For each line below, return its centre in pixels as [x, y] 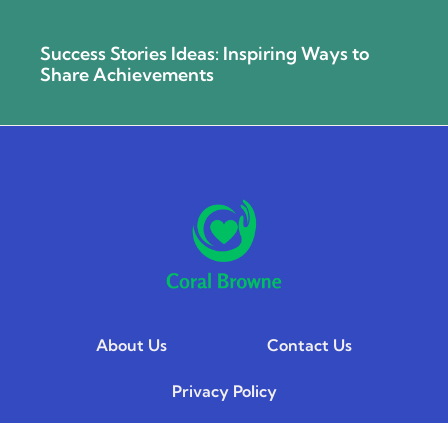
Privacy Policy [224, 390]
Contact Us [309, 344]
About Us [131, 344]
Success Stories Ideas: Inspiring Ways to [204, 54]
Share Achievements [127, 75]
